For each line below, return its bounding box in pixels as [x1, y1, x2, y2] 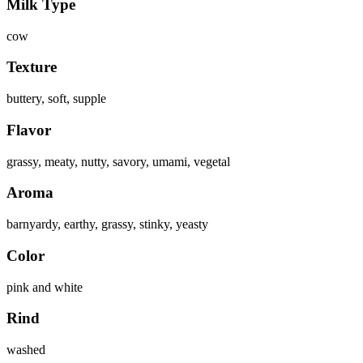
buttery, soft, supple [6, 92, 106, 106]
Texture [6, 58, 57, 76]
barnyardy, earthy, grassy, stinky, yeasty [6, 217, 208, 232]
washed [6, 342, 45, 357]
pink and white [6, 280, 83, 294]
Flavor [6, 121, 51, 139]
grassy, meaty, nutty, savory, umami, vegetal [6, 154, 230, 169]
